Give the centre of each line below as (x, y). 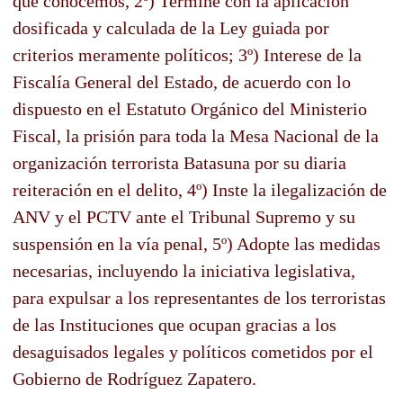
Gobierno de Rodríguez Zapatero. (134, 378)
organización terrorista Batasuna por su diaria (179, 162)
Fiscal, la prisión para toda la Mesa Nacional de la (196, 135)
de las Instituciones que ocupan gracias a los (175, 324)
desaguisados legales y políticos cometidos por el (193, 351)
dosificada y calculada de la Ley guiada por (171, 27)
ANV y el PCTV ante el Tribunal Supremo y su (184, 216)
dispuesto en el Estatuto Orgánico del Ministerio (190, 108)
